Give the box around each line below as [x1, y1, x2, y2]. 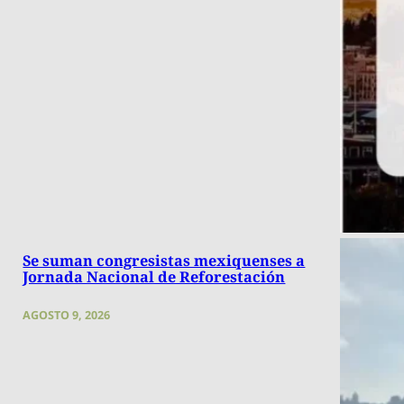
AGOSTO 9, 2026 [23, 308, 111, 324]
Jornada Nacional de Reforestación [23, 267, 286, 288]
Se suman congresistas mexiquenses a [23, 251, 306, 271]
